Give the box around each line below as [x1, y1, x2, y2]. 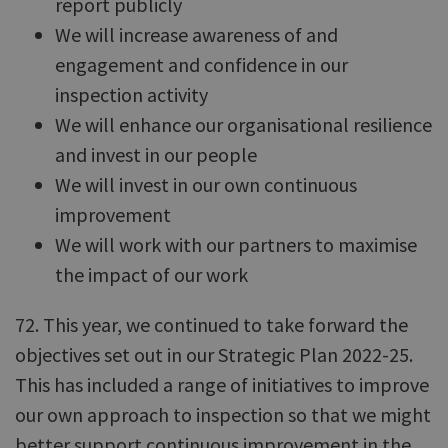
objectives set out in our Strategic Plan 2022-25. [15, 342, 413, 367]
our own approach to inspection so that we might [15, 402, 431, 427]
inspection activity [55, 82, 208, 107]
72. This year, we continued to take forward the [15, 312, 408, 337]
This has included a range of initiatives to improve [15, 372, 429, 397]
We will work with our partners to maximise [55, 232, 417, 257]
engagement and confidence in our [55, 52, 348, 77]
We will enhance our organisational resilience [55, 112, 432, 137]
